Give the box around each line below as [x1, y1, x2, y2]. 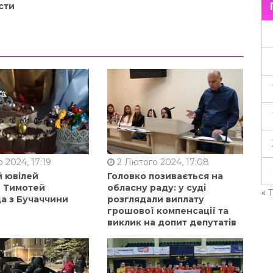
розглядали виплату [107, 193, 204, 205]
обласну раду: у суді [107, 182, 206, 193]
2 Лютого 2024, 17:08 [114, 156, 209, 168]
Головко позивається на [107, 170, 223, 182]
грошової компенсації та [107, 205, 229, 216]
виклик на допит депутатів [107, 216, 236, 228]
